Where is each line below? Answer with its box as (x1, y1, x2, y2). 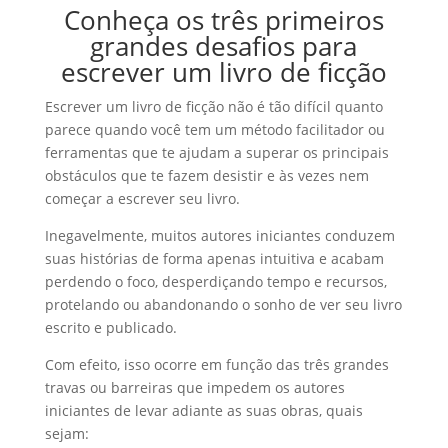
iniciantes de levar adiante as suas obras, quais (44, 401, 363, 420)
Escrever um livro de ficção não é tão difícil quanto (44, 97, 383, 116)
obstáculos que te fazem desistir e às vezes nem (44, 166, 369, 185)
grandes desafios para (90, 28, 358, 64)
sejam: (44, 424, 89, 443)
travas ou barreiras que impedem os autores (44, 378, 345, 397)
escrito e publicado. (44, 318, 177, 337)
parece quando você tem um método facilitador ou (44, 120, 385, 139)
